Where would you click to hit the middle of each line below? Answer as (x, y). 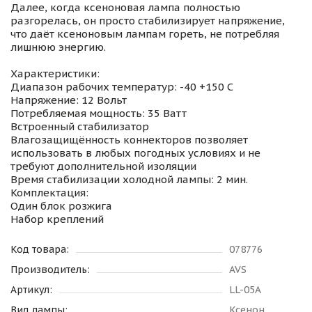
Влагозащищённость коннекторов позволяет (129, 140)
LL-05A (245, 290)
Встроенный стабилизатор (80, 127)
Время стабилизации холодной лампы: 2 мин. (129, 180)
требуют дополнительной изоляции (103, 166)
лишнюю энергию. (58, 47)
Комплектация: (49, 193)
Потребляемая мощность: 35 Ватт (99, 114)
